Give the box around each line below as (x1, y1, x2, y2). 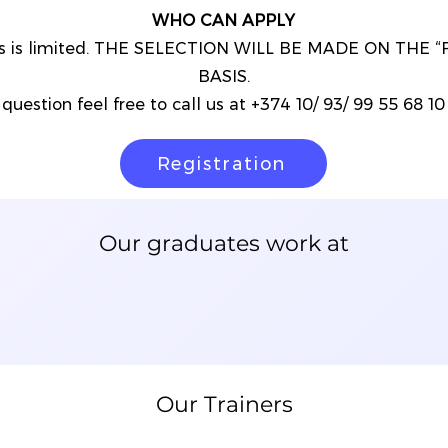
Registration (156, 152, 287, 175)
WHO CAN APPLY (152, 11, 295, 30)
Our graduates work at (99, 230, 349, 257)
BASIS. (197, 67, 250, 86)
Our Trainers (155, 391, 293, 418)
